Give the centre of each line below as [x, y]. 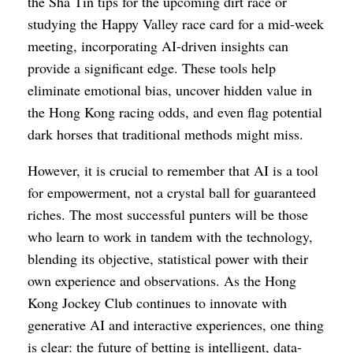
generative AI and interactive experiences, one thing [176, 325]
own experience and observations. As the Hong [162, 281]
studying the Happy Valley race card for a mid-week [176, 24]
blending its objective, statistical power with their [168, 258]
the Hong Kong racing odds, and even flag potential [175, 112]
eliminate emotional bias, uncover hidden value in [170, 90]
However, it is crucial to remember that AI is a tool [173, 170]
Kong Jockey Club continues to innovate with [157, 303]
